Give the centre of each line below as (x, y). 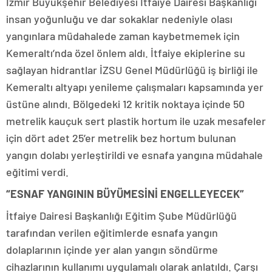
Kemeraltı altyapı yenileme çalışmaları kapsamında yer (135, 87)
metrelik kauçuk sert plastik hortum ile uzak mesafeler (136, 121)
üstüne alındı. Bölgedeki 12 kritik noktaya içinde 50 (125, 104)
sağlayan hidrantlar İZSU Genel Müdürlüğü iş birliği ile (132, 70)
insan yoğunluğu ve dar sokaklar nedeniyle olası (119, 19)
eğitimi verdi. (37, 172)
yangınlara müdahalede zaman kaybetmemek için (123, 36)
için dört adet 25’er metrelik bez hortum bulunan (121, 138)
